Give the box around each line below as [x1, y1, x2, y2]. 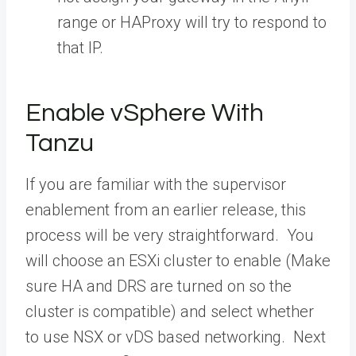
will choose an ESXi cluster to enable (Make [25, 250, 331, 270]
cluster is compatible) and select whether [25, 301, 314, 321]
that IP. [57, 37, 103, 57]
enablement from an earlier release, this [25, 199, 306, 219]
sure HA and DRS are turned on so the [25, 276, 292, 296]
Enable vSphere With [25, 99, 264, 126]
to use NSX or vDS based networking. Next [25, 327, 326, 346]
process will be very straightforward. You [25, 225, 314, 245]
